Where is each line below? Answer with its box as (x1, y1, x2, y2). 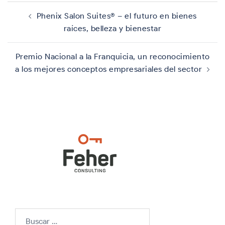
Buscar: (15, 209, 43, 219)
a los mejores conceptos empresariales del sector (15, 64, 202, 74)
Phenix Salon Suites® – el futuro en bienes (36, 11, 197, 21)
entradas (7, 20, 55, 35)
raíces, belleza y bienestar (63, 24, 162, 33)
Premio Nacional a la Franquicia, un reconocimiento (15, 52, 210, 61)
